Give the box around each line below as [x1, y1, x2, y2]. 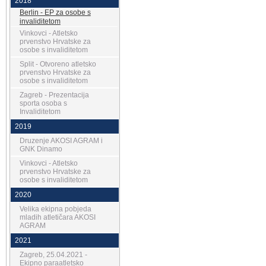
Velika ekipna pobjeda [19, 205, 91, 213]
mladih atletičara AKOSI [19, 213, 96, 221]
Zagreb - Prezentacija [19, 91, 89, 99]
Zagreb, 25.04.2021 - [19, 251, 87, 259]
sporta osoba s [19, 99, 67, 107]
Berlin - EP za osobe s [19, 8, 91, 17]
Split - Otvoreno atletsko [19, 60, 96, 68]
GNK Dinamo [19, 145, 62, 153]
